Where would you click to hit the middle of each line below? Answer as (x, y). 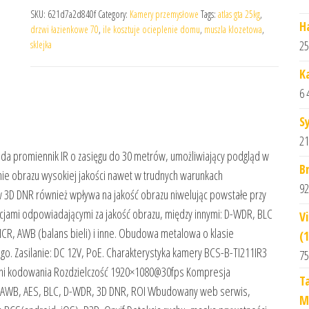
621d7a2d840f (72, 14)
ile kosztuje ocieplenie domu (151, 29)
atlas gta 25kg (239, 14)
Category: (114, 14)
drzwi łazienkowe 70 (64, 29)
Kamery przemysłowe (164, 14)
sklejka (41, 44)
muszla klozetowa (233, 29)
